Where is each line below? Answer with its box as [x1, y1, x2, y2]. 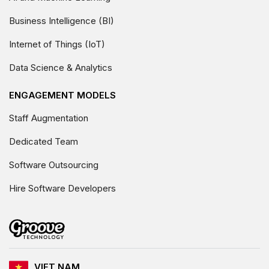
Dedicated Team [9, 135, 78, 147]
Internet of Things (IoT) [9, 38, 105, 50]
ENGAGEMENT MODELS [9, 89, 116, 101]
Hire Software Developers [9, 182, 116, 194]
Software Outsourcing [9, 159, 98, 171]
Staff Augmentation [9, 112, 88, 124]
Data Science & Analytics [9, 61, 112, 73]
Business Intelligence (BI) [9, 14, 114, 26]
